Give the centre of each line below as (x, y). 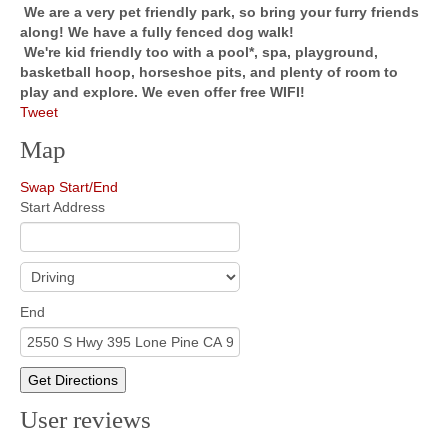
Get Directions (73, 379)
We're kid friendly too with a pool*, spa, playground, (201, 52)
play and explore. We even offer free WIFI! (162, 92)
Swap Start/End (69, 186)
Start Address (62, 206)
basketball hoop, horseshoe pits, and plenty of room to (209, 72)
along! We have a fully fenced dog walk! (157, 32)
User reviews (85, 420)
